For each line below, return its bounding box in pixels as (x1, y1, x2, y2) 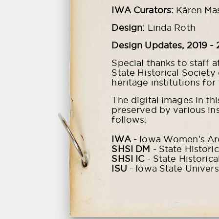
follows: (111, 115, 147, 125)
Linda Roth (145, 23, 196, 33)
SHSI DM (111, 144, 151, 154)
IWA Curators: (111, 5, 174, 15)
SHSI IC (111, 154, 145, 164)
